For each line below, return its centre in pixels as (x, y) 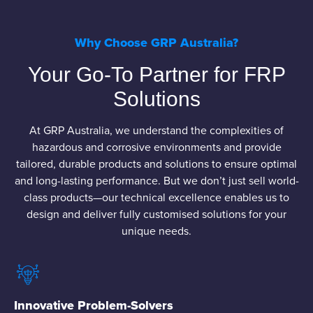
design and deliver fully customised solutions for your (156, 213)
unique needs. (156, 230)
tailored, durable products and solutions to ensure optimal (156, 163)
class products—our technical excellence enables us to (156, 197)
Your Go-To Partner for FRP (156, 74)
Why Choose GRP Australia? (156, 42)
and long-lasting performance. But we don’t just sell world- (156, 180)
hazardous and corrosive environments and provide (156, 146)
